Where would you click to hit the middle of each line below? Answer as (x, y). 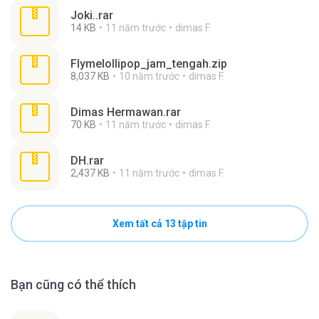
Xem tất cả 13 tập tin (159, 224)
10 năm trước (149, 76)
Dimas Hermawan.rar (126, 112)
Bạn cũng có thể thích (73, 284)
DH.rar (87, 161)
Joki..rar (92, 15)
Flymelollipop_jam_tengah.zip (149, 64)
